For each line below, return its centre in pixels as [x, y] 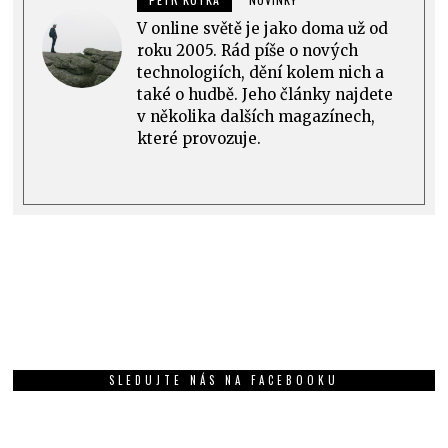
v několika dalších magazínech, [256, 117]
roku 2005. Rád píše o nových [248, 51]
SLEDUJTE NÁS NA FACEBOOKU [223, 380]
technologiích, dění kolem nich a [261, 73]
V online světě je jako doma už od [263, 29]
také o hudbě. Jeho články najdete [265, 95]
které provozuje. [199, 139]
